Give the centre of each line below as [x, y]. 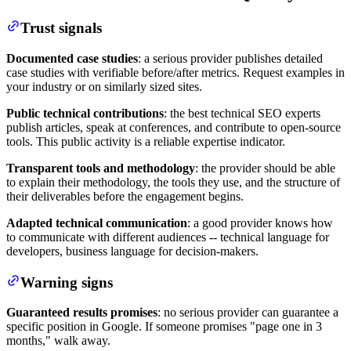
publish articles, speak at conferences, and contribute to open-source [174, 127]
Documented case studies [72, 58]
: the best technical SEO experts [242, 113]
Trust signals [61, 28]
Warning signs [67, 282]
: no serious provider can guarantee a [248, 313]
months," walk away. [58, 341]
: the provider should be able [265, 168]
